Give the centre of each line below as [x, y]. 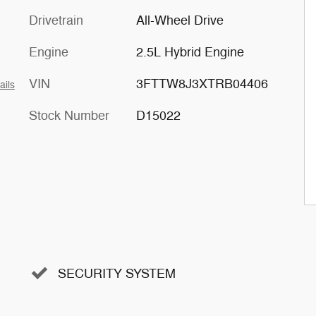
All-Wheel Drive [180, 20]
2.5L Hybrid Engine [190, 52]
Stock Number [69, 116]
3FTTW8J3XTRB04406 [202, 84]
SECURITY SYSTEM [117, 273]
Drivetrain [56, 20]
